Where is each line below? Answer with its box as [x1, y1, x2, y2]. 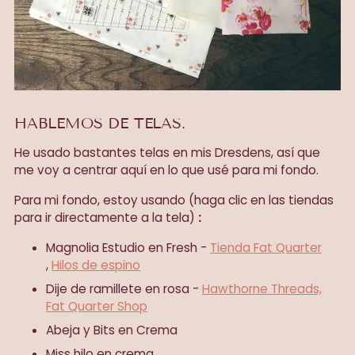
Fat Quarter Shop [46, 298, 147, 315]
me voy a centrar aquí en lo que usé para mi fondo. [14, 162, 319, 179]
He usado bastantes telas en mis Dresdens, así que [14, 144, 320, 162]
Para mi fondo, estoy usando [14, 192, 189, 209]
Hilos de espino [52, 257, 140, 274]
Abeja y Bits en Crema [46, 322, 177, 339]
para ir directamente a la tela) [14, 209, 195, 227]
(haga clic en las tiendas [189, 192, 334, 209]
